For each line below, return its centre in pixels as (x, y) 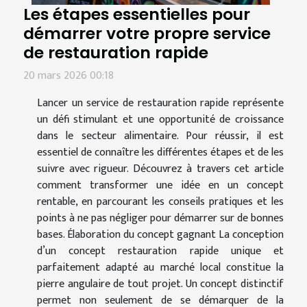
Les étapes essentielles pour (137, 14)
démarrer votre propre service (147, 34)
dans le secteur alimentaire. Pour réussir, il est (160, 136)
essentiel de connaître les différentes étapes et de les (160, 153)
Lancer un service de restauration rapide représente (160, 103)
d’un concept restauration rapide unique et (160, 251)
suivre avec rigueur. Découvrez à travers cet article (160, 169)
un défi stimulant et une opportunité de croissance (160, 120)
